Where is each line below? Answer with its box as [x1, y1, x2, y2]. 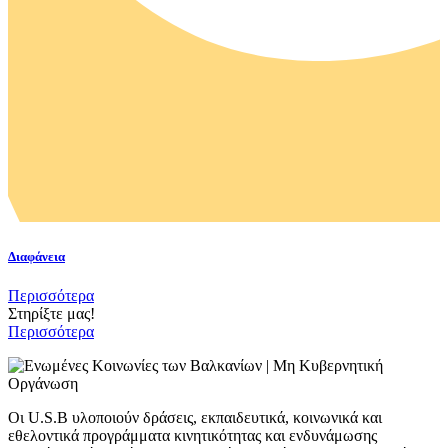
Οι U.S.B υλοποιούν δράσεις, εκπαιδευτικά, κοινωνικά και [8, 408, 382, 426]
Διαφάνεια [8, 248, 65, 264]
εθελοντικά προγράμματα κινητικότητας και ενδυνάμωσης [8, 426, 377, 444]
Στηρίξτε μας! [8, 304, 95, 322]
